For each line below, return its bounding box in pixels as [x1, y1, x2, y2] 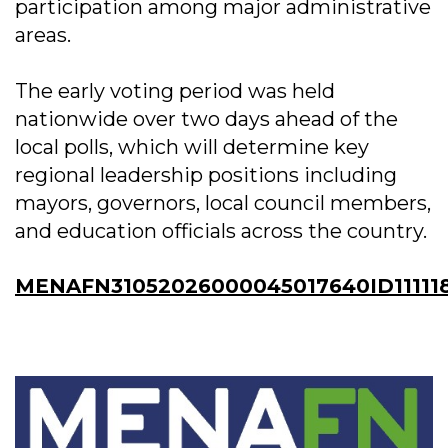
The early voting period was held [15, 78, 335, 103]
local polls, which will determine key [15, 134, 369, 159]
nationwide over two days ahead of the [15, 106, 398, 131]
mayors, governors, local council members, [15, 190, 431, 215]
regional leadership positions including [15, 162, 397, 187]
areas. [15, 22, 71, 47]
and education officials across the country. [15, 218, 427, 243]
